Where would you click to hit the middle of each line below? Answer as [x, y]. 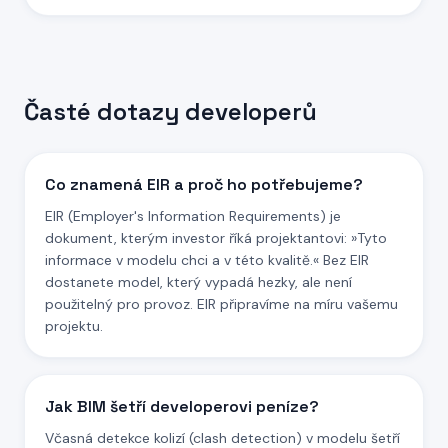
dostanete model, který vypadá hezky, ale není [198, 282]
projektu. [74, 326]
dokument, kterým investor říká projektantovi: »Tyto [216, 238]
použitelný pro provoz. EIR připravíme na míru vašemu [221, 304]
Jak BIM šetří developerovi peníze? [182, 406]
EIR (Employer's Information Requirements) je [193, 216]
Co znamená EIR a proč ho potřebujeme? [204, 184]
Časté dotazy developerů [170, 111]
